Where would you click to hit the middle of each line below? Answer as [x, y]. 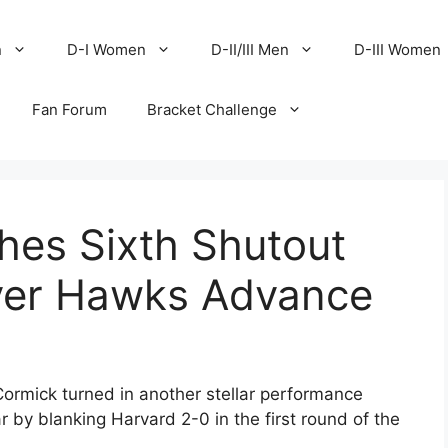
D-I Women [107, 49]
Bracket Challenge [212, 109]
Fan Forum [70, 109]
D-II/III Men [250, 49]
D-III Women [398, 49]
